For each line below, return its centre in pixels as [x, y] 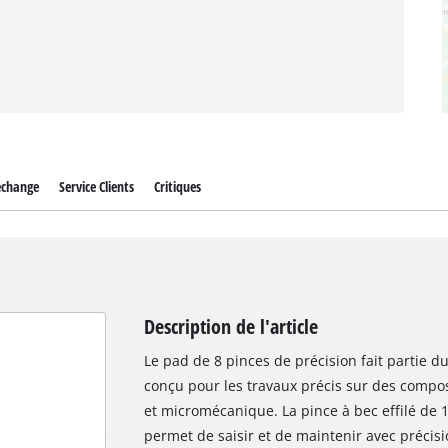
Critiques [177, 187]
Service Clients [96, 187]
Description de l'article [230, 325]
